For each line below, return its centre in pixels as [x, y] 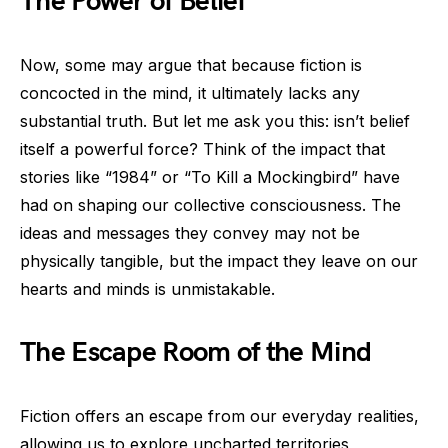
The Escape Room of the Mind [196, 352]
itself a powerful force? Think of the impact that [202, 149]
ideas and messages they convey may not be [190, 233]
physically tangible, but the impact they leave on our [219, 261]
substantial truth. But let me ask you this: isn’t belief [215, 121]
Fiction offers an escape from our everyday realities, [219, 416]
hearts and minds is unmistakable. [147, 289]
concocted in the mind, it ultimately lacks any [190, 93]
